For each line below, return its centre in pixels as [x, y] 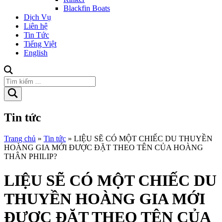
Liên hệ [36, 26]
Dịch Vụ [37, 17]
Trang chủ [20, 138]
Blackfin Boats [87, 8]
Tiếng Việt [40, 44]
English [36, 53]
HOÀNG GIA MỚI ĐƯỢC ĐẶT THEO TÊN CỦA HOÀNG [104, 147]
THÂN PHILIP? [30, 156]
